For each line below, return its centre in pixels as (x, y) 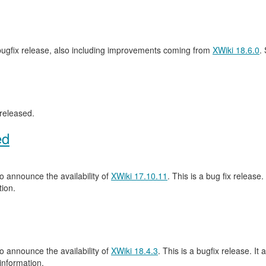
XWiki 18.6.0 (236, 50)
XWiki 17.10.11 (139, 176)
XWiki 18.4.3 (134, 251)
